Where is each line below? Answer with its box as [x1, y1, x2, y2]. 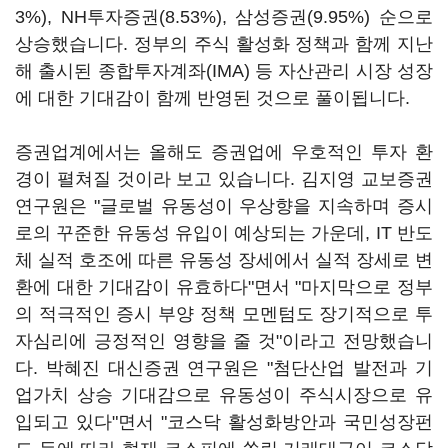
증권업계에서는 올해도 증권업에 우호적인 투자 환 [15, 142, 433, 162]
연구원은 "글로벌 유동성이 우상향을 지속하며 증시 [15, 196, 433, 216]
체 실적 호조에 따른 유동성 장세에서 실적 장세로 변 [15, 250, 433, 270]
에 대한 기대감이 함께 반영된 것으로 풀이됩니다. [15, 88, 410, 108]
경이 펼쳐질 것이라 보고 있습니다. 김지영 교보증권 [15, 169, 433, 189]
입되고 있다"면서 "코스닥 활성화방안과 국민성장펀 [15, 412, 433, 432]
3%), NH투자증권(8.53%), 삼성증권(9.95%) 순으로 [15, 7, 433, 27]
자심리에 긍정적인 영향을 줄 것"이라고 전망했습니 [15, 331, 433, 351]
